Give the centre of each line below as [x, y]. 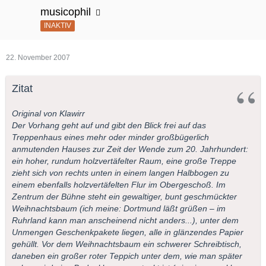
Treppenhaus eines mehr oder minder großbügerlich [110, 137]
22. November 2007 [38, 58]
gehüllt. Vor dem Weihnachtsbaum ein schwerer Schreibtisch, [127, 244]
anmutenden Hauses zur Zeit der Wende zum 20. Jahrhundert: [130, 149]
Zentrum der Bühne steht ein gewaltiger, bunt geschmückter [124, 197]
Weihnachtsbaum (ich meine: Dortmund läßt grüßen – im [119, 209]
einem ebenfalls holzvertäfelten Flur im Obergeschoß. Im [119, 185]
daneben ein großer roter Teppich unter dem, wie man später [127, 256]
